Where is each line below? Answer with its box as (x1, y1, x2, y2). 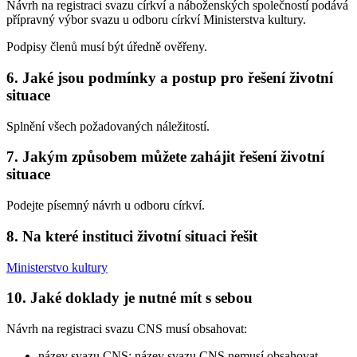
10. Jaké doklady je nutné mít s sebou (6, 289, 253, 307)
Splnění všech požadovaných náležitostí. (6, 119, 210, 133)
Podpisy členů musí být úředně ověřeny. (6, 40, 207, 54)
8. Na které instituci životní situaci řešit (6, 227, 257, 245)
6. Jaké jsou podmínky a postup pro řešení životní (6, 69, 333, 86)
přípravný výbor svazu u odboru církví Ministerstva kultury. (6, 13, 306, 27)
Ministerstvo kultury (6, 260, 108, 274)
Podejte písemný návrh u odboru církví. (6, 198, 205, 213)
